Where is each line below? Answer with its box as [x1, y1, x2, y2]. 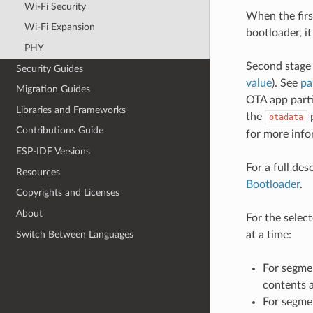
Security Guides [16, 63, 84, 74]
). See [271, 77, 300, 89]
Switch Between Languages [16, 228, 134, 240]
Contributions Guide [16, 125, 104, 136]
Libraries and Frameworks [16, 104, 126, 115]
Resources [16, 166, 61, 177]
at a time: [245, 228, 291, 240]
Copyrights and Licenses [16, 187, 120, 198]
